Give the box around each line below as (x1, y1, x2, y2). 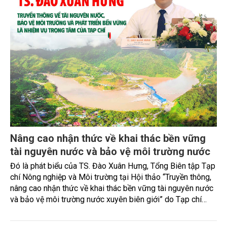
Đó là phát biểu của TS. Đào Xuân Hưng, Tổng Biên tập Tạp (10, 161, 215, 171)
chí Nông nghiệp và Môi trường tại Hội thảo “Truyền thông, (10, 172, 211, 182)
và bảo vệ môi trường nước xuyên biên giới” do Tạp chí (10, 195, 202, 205)
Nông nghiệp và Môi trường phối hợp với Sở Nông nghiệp (10, 206, 208, 216)
